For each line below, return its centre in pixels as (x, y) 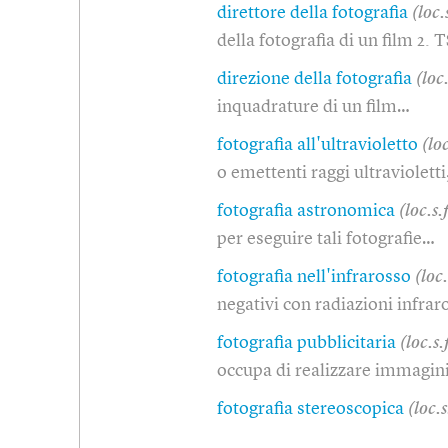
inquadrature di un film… (313, 106)
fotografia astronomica (306, 210)
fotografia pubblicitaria (306, 342)
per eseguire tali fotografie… (326, 238)
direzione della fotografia (314, 78)
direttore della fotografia (312, 12)
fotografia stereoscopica (310, 408)
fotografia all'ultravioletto (317, 144)
